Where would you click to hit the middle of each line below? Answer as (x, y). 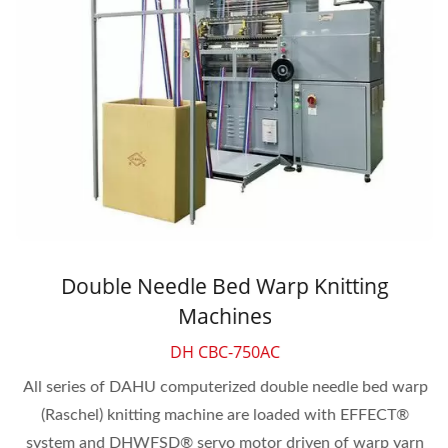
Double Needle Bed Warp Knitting (224, 286)
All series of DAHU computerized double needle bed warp (224, 387)
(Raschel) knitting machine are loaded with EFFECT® (224, 415)
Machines (224, 316)
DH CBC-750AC (224, 352)
